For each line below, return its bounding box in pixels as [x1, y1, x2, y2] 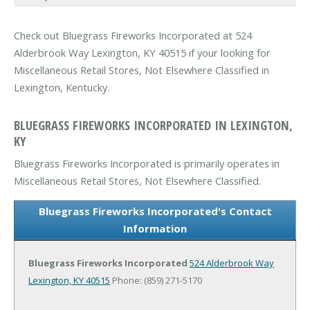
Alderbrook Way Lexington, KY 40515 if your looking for [14, 46, 271, 60]
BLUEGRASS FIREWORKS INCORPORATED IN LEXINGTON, [14, 116, 293, 134]
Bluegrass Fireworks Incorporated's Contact [38, 203, 272, 218]
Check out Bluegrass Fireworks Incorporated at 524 [14, 28, 252, 43]
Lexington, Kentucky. [14, 80, 109, 95]
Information [123, 221, 187, 235]
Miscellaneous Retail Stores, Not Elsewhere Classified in [14, 63, 269, 77]
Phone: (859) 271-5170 [110, 273, 202, 286]
